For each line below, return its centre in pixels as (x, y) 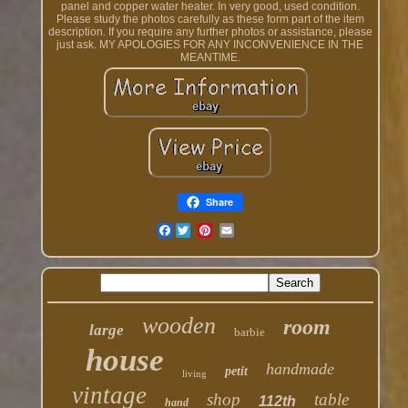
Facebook (196, 231)
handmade (301, 369)
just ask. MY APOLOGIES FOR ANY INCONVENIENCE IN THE (210, 45)
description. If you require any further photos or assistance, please (210, 32)
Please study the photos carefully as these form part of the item (210, 20)
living (195, 374)
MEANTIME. (210, 58)
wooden (179, 326)
